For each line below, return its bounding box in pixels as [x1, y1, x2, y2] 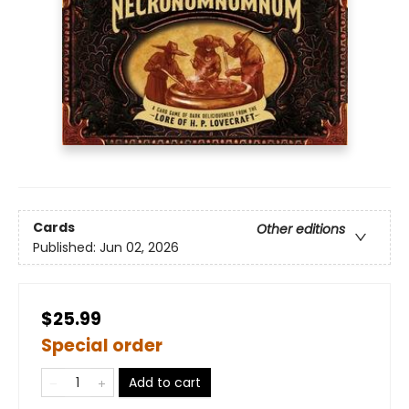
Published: [33, 237, 100, 257]
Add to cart [129, 373, 201, 393]
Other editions [257, 219, 345, 238]
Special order [41, 333, 163, 359]
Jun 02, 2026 [100, 237, 179, 257]
